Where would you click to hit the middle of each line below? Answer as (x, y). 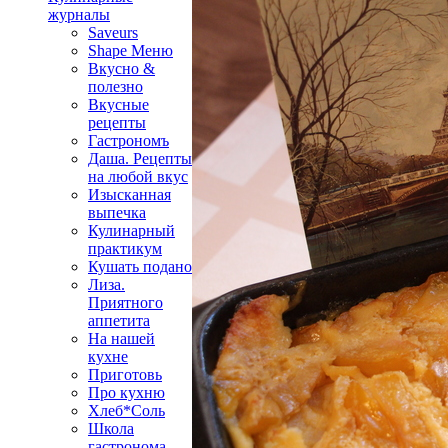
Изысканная (129, 194)
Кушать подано (140, 266)
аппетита (119, 320)
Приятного (125, 302)
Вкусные (118, 104)
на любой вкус (138, 176)
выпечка (117, 212)
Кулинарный (131, 230)
